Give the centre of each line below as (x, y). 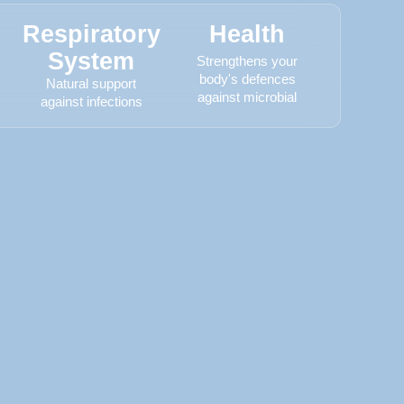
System (91, 61)
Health (247, 34)
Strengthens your (247, 61)
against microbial (247, 97)
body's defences (247, 79)
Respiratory (91, 34)
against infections (91, 101)
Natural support (91, 83)
